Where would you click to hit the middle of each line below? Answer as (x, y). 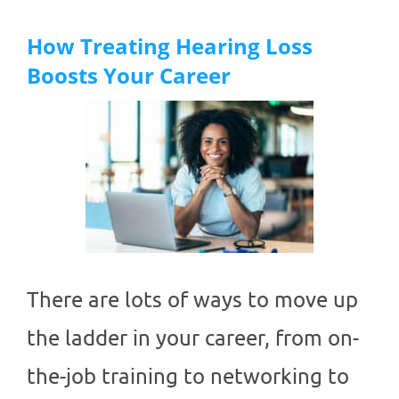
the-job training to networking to (188, 376)
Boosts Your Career (129, 76)
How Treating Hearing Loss (170, 46)
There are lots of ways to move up (192, 299)
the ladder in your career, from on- (193, 338)
